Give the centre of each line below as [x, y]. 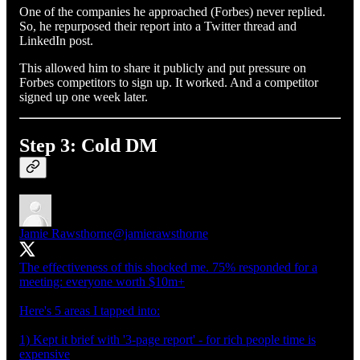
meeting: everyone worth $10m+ [102, 281]
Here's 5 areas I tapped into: [90, 310]
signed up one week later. [85, 97]
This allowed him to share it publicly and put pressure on [163, 68]
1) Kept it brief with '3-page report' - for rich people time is [168, 339]
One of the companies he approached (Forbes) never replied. [172, 12]
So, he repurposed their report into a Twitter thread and [158, 27]
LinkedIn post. [58, 41]
